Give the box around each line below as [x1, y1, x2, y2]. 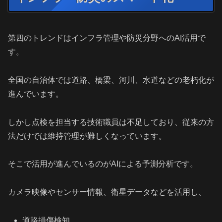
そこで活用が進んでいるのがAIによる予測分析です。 [8, 160, 198, 168]
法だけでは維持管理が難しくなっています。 [8, 131, 166, 140]
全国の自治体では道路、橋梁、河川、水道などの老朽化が [8, 75, 214, 84]
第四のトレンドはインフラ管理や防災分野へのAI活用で [8, 33, 206, 42]
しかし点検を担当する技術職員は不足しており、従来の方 [8, 117, 214, 126]
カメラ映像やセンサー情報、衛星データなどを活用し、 [8, 188, 206, 197]
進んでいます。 [8, 89, 63, 98]
